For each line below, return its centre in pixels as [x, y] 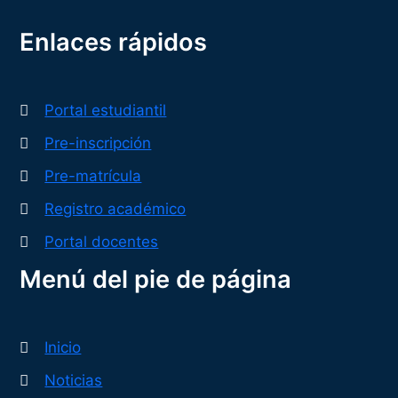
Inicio [63, 347]
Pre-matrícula [93, 175]
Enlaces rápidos [114, 42]
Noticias [74, 380]
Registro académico [115, 208]
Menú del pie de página [156, 279]
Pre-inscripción [98, 143]
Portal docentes [102, 241]
